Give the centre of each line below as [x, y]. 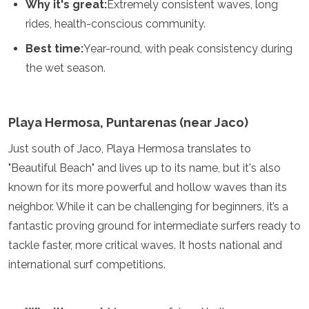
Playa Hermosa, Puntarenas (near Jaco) [128, 122]
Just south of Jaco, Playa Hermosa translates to [130, 149]
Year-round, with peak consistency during [188, 49]
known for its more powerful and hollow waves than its [148, 187]
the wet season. [66, 68]
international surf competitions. [87, 265]
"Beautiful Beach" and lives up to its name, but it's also [144, 168]
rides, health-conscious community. [116, 24]
